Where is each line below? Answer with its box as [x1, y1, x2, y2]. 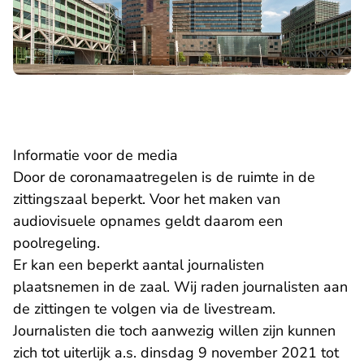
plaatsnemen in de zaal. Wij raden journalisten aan [13, 277, 348, 297]
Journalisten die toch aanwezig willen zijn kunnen [13, 321, 336, 341]
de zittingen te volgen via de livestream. [13, 299, 275, 319]
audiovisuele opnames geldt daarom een [13, 211, 283, 232]
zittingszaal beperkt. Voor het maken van [13, 189, 280, 210]
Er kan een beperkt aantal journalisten [13, 255, 264, 275]
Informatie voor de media [13, 145, 178, 166]
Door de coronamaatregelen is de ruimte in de [13, 167, 315, 188]
